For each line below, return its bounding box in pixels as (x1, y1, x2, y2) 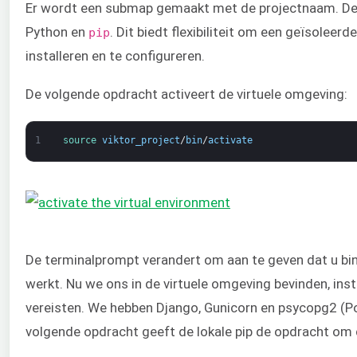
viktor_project (101, 134, 180, 146)
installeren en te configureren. (25, 47, 205, 64)
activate (207, 134, 253, 146)
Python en (25, 23, 88, 40)
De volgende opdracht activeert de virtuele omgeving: (25, 86, 347, 103)
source (62, 134, 102, 146)
